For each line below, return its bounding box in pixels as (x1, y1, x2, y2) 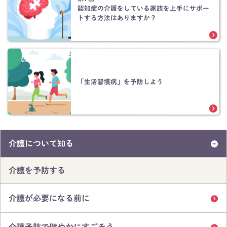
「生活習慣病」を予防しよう (77, 78, 163, 85)
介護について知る (8, 139, 74, 148)
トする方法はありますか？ (78, 14, 157, 21)
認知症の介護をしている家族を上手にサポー (78, 5, 210, 12)
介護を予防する (8, 166, 66, 175)
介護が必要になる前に (9, 194, 90, 203)
